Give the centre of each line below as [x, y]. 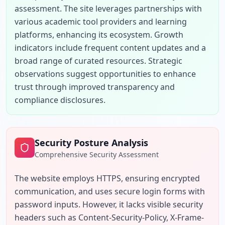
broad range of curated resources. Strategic [98, 61]
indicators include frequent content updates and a [110, 48]
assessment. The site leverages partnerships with [108, 9]
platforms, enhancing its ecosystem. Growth [99, 35]
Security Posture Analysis [91, 143]
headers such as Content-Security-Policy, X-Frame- [109, 217]
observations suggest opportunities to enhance [105, 74]
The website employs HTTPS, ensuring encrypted [107, 178]
